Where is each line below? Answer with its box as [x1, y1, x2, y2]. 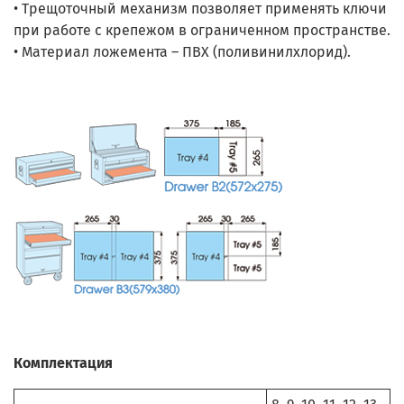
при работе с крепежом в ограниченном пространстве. [14, 21, 390, 39]
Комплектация [14, 353, 113, 372]
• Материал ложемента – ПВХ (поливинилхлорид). [14, 42, 351, 60]
